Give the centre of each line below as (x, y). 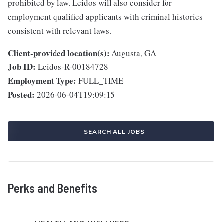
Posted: (21, 95)
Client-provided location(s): (59, 53)
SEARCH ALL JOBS (114, 132)
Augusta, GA (134, 53)
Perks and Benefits (53, 188)
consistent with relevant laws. (59, 31)
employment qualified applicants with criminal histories (105, 17)
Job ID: (22, 67)
